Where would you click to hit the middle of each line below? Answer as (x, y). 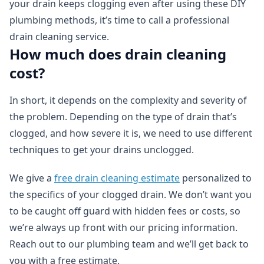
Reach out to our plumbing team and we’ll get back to (129, 244)
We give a (32, 178)
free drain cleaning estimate (117, 178)
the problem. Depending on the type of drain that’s (123, 117)
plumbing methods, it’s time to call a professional (119, 20)
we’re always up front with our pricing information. (123, 228)
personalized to (216, 178)
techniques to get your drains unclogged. (102, 150)
